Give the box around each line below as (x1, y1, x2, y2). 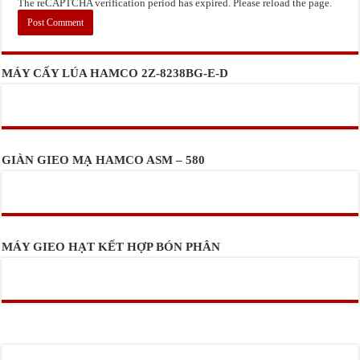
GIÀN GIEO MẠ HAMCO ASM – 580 (2, 153, 206, 166)
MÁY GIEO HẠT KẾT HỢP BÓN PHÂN (2, 240, 221, 253)
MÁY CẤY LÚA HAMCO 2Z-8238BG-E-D (2, 67, 229, 80)
